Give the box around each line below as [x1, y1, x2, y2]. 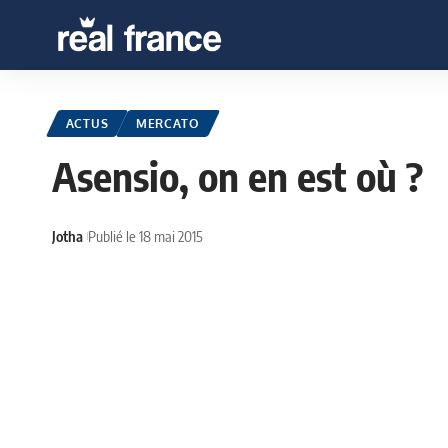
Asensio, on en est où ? [52, 151, 423, 202]
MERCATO [135, 116, 200, 132]
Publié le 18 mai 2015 [88, 226, 203, 245]
